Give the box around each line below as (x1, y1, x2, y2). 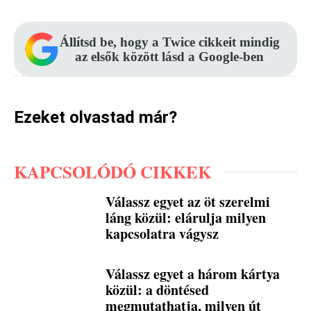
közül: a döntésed (106, 280, 210, 301)
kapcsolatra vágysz (106, 224, 219, 244)
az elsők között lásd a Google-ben (75, 49, 264, 65)
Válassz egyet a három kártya (106, 264, 280, 285)
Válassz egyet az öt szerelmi (106, 192, 271, 212)
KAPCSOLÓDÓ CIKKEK (14, 159, 211, 185)
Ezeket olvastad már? (14, 108, 177, 128)
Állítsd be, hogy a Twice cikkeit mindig (59, 35, 280, 50)
